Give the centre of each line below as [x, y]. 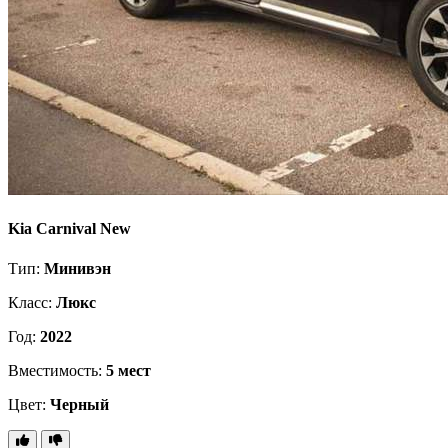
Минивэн [77, 268]
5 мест [128, 370]
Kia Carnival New [69, 229]
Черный [79, 404]
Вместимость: [57, 370]
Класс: [32, 302]
